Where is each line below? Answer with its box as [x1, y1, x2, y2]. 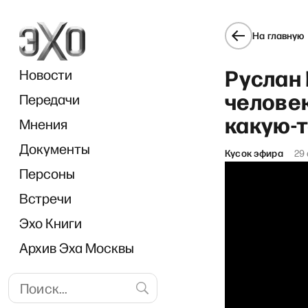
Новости [19, 65, 72, 83]
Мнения [19, 115, 67, 133]
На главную [252, 29, 305, 42]
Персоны [19, 164, 75, 182]
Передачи [19, 90, 80, 108]
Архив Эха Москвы [19, 239, 134, 256]
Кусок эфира [225, 146, 283, 159]
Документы [19, 140, 90, 157]
